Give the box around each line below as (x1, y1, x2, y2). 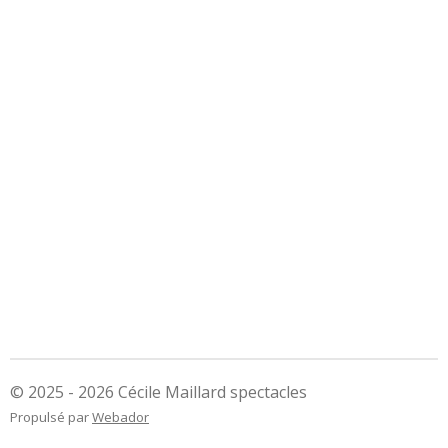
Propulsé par (10, 408, 92, 426)
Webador (92, 408, 149, 426)
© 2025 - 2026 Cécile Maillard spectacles (10, 381, 307, 403)
